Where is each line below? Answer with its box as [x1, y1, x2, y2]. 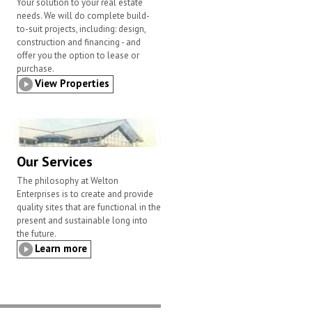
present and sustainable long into [16, 214, 148, 227]
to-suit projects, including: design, [16, 23, 146, 36]
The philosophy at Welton [16, 175, 118, 187]
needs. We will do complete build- [16, 10, 150, 22]
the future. [16, 228, 56, 240]
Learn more [34, 242, 87, 256]
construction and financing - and [16, 36, 141, 49]
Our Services [16, 153, 93, 171]
